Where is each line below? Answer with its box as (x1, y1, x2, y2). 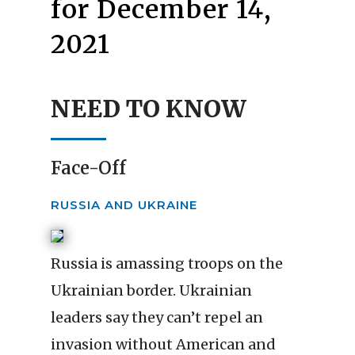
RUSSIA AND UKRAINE (51, 197, 197, 213)
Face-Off (51, 157, 126, 180)
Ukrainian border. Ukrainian (51, 281, 252, 300)
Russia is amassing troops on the (51, 254, 283, 273)
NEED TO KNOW (51, 94, 246, 124)
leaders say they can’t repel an (51, 308, 263, 327)
